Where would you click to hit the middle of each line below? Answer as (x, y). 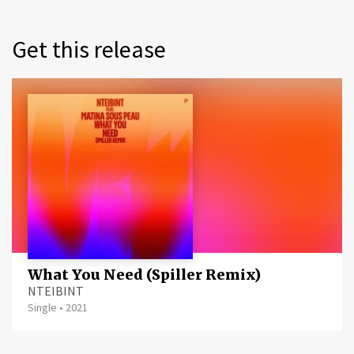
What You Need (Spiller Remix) (144, 274)
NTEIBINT (56, 290)
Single (42, 307)
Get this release (89, 49)
